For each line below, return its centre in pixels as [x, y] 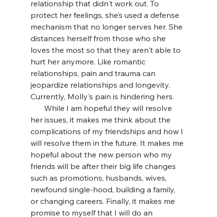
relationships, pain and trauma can [94, 73]
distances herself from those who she [99, 38]
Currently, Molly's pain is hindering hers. [102, 96]
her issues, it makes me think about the [101, 120]
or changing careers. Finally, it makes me [103, 201]
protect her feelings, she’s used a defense [106, 15]
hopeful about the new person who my [102, 155]
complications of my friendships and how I [108, 131]
